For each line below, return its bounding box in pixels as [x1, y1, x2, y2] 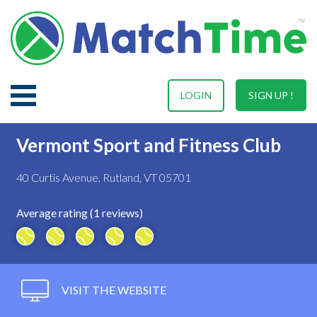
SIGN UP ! [248, 88, 294, 101]
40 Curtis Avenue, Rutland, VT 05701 [16, 170, 191, 184]
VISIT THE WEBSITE [59, 282, 166, 296]
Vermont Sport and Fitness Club [16, 133, 281, 156]
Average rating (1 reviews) [16, 205, 143, 219]
